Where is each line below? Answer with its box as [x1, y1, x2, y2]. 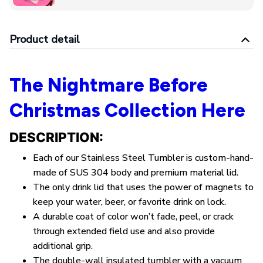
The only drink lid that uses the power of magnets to [33, 181, 254, 194]
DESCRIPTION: [9, 129, 106, 145]
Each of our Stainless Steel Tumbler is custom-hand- [33, 151, 254, 165]
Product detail [9, 32, 80, 47]
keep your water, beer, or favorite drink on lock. [33, 195, 226, 209]
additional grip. [33, 240, 93, 253]
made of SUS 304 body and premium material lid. [33, 166, 238, 180]
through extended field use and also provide [33, 225, 215, 238]
